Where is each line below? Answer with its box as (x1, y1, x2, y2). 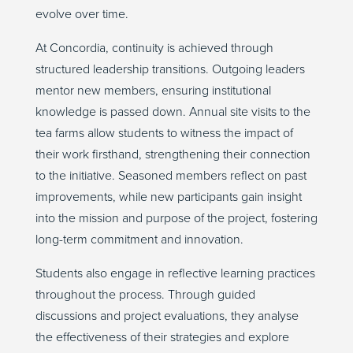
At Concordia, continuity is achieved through (35, 40, 273, 57)
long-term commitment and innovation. (35, 232, 243, 248)
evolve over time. (35, 6, 128, 23)
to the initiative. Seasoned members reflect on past (35, 168, 307, 184)
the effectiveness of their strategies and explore (35, 329, 289, 346)
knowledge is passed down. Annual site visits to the (35, 104, 310, 121)
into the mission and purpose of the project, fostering (35, 210, 318, 227)
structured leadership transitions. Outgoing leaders (35, 61, 305, 78)
